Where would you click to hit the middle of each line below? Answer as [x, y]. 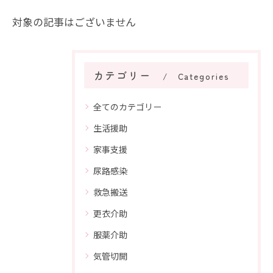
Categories [204, 76]
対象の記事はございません [74, 22]
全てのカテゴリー [127, 106]
